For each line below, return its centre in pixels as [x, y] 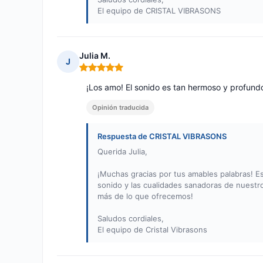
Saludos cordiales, [131, 219]
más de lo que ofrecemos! [145, 196]
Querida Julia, [122, 152]
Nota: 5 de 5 [104, 72]
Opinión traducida [120, 108]
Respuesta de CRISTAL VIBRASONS [162, 136]
